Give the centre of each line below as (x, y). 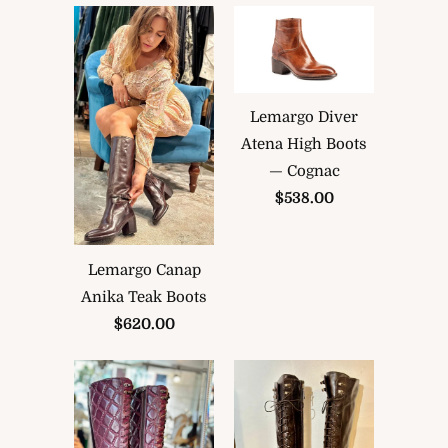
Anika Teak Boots (144, 296)
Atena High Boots (304, 144)
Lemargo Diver (304, 117)
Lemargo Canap (144, 269)
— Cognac (304, 171)
